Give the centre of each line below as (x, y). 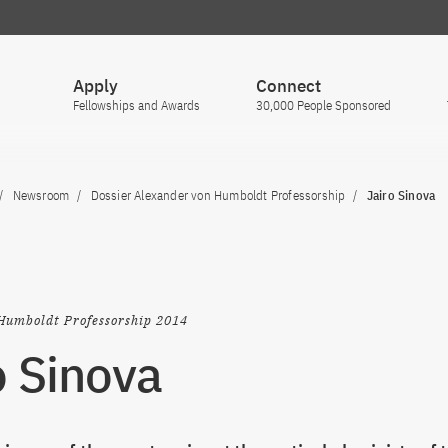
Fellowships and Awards (136, 105)
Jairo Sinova (401, 195)
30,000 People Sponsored (323, 105)
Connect (288, 86)
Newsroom (41, 195)
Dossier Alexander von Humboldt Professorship (218, 195)
